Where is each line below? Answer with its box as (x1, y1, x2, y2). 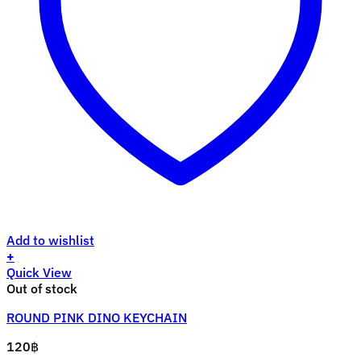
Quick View (6, 264, 72, 281)
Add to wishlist (6, 232, 94, 249)
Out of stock (6, 280, 77, 297)
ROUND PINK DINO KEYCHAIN (6, 309, 187, 326)
